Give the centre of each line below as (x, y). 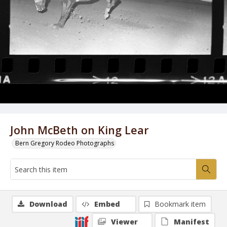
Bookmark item (180, 204)
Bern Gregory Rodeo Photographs (65, 143)
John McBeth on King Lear (80, 130)
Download (48, 204)
